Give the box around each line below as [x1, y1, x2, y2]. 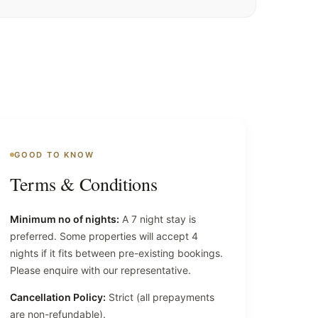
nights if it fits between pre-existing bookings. [10, 246, 223, 259]
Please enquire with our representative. [10, 263, 191, 276]
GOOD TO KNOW [14, 149, 94, 160]
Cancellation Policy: [10, 290, 106, 303]
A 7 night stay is [119, 212, 196, 225]
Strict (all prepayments [106, 290, 214, 303]
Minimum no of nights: [10, 212, 119, 225]
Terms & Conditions [10, 171, 158, 196]
